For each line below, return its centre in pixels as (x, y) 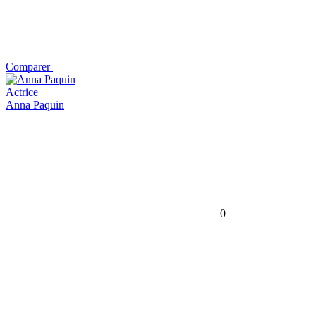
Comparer (28, 66)
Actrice (22, 92)
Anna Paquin (35, 104)
